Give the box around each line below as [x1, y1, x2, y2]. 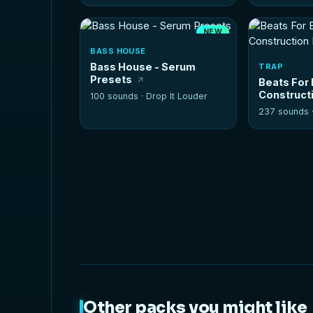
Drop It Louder [146, 90, 208, 101]
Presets [90, 73, 133, 85]
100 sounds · [90, 90, 147, 101]
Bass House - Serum [90, 60, 196, 73]
